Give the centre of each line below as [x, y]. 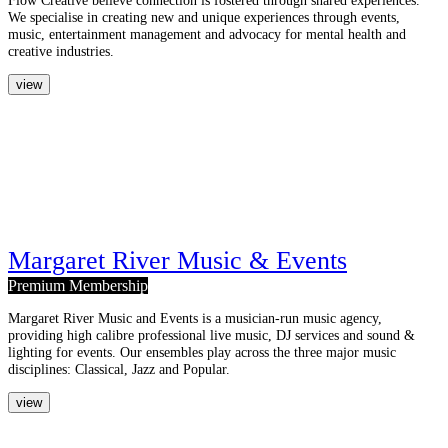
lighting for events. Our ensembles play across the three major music [202, 351]
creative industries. [61, 50]
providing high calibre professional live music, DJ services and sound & [211, 334]
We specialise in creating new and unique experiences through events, [204, 16]
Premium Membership [78, 286]
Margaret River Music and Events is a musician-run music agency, [195, 317]
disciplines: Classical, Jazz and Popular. [119, 368]
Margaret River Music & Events [177, 261]
